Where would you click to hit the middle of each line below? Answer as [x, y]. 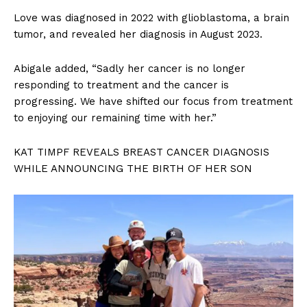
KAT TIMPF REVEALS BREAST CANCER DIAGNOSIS [142, 152]
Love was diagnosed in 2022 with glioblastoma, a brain [151, 17]
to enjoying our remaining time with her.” [117, 118]
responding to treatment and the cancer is [121, 85]
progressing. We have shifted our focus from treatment [153, 101]
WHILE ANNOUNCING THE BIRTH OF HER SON [133, 168]
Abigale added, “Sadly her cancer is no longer [130, 68]
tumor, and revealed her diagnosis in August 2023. [140, 34]
